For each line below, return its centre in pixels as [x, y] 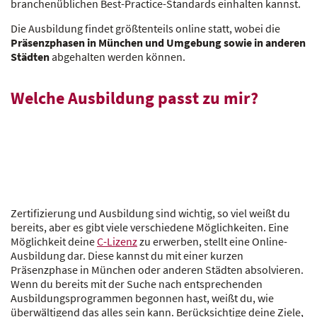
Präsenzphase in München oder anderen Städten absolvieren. [157, 270]
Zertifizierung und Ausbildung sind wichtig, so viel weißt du [150, 213]
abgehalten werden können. [117, 57]
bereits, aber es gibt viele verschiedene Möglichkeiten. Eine [150, 227]
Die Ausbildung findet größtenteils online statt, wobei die [145, 28]
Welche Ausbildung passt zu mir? [134, 98]
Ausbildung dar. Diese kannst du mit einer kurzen [127, 256]
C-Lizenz [117, 242]
